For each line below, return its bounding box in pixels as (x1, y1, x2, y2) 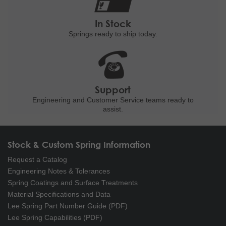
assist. (102, 105, 123, 113)
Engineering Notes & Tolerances (8, 166, 110, 175)
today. (136, 30, 157, 38)
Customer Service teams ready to (84, 96, 194, 104)
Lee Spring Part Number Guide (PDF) (8, 201, 128, 210)
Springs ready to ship (68, 30, 136, 38)
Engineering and (32, 96, 85, 104)
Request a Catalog (8, 155, 67, 163)
